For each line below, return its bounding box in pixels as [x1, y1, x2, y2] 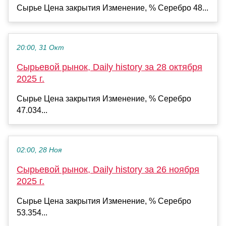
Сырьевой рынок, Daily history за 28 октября [17, 62, 202, 73]
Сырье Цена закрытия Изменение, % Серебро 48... [17, 4, 208, 13]
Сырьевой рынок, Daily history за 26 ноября [17, 164, 199, 175]
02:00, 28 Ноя [17, 146, 62, 154]
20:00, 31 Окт [17, 44, 64, 52]
